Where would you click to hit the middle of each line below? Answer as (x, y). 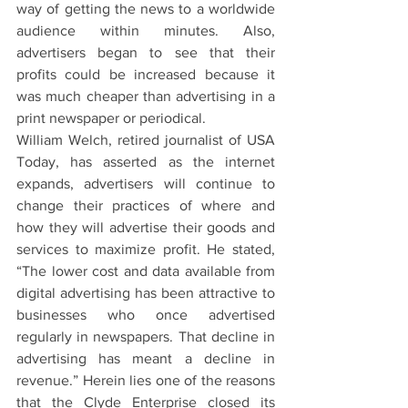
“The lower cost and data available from (146, 270)
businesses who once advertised (146, 314)
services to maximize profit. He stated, (146, 249)
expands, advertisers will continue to (146, 183)
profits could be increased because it (146, 74)
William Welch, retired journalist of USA (146, 139)
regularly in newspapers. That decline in (146, 336)
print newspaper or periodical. (111, 117)
